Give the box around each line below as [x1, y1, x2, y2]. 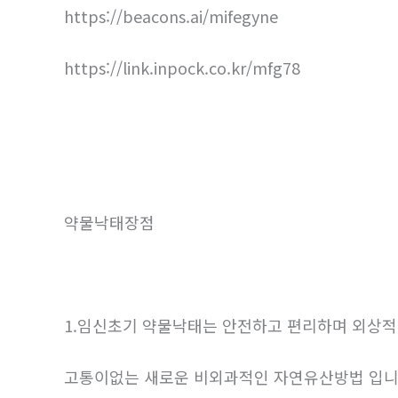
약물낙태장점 [64, 211, 155, 235]
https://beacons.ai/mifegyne [64, 4, 278, 28]
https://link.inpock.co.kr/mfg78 [64, 56, 300, 80]
